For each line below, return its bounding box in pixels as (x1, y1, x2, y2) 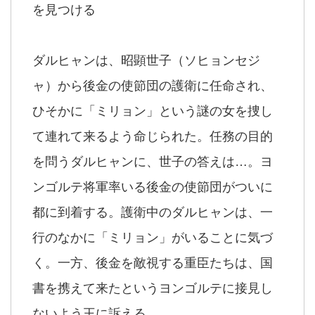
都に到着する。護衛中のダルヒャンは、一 (32, 205, 273, 219)
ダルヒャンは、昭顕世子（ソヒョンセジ (32, 53, 260, 67)
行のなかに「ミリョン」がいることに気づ (32, 231, 273, 245)
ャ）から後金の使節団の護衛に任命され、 (32, 79, 273, 93)
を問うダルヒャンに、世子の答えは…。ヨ (32, 155, 273, 169)
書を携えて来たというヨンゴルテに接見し (32, 281, 273, 295)
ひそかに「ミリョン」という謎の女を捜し (32, 104, 273, 118)
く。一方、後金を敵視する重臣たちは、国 (32, 256, 273, 270)
